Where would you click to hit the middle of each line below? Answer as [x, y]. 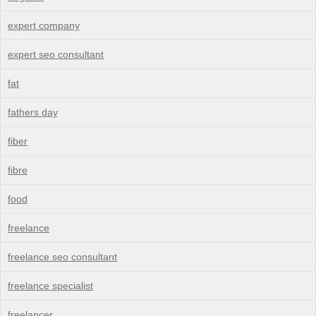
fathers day [33, 112]
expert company [44, 25]
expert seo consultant [56, 54]
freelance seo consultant [62, 256]
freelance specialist [50, 285]
